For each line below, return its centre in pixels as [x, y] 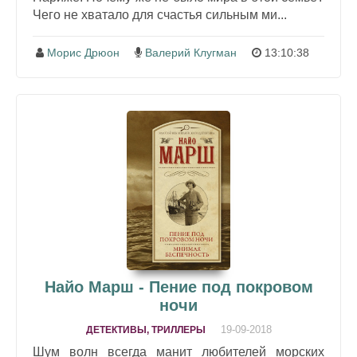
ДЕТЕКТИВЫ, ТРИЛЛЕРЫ [145, 330]
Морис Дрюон [83, 52]
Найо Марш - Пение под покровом [178, 286]
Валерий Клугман [191, 52]
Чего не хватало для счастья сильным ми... [160, 14]
